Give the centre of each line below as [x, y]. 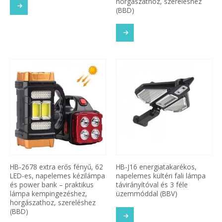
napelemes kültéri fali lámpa [161, 175]
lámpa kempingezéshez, [49, 193]
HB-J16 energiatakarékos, [156, 166]
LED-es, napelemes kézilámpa [57, 175]
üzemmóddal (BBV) [147, 193]
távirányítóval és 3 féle [152, 184]
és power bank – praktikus [52, 184]
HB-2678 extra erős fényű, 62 [56, 166]
